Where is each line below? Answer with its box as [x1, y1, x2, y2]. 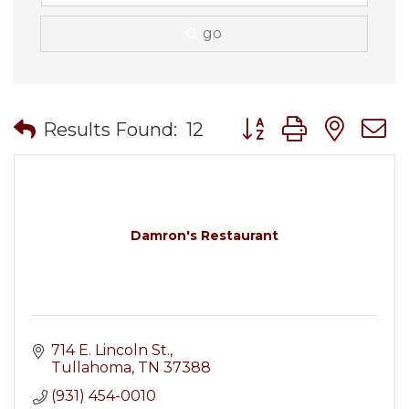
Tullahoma [51, 359, 131, 376]
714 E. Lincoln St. [51, 341, 170, 359]
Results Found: [43, 118, 177, 141]
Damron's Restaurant [131, 227, 278, 244]
